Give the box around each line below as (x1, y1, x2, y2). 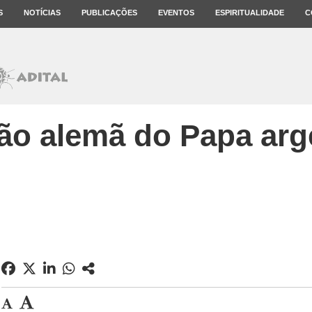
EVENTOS (158, 8, 194, 17)
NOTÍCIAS (24, 8, 61, 17)
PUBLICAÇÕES (81, 8, 137, 17)
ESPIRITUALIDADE (215, 8, 284, 17)
